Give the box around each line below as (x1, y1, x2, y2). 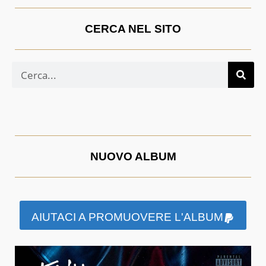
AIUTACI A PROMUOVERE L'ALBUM (31, 211, 223, 224)
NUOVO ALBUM (90, 150, 176, 163)
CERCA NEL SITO (85, 23, 181, 36)
